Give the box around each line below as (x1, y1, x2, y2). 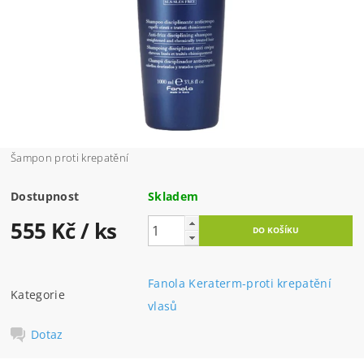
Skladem (148, 188, 199, 205)
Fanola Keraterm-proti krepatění (148, 275, 332, 292)
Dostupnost (11, 188, 80, 205)
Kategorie (11, 287, 65, 303)
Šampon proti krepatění (11, 150, 129, 166)
